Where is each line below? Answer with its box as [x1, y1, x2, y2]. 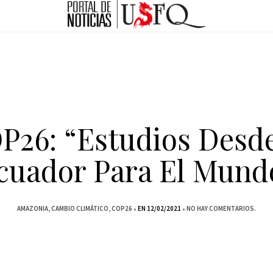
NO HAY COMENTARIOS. [186, 204, 256, 213]
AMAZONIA [17, 204, 48, 213]
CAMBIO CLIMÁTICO [51, 204, 108, 213]
